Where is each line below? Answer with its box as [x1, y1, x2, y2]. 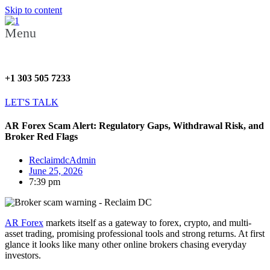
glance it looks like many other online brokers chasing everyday [5, 239, 246, 250]
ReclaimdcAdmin [29, 155, 96, 166]
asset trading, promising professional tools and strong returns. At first [5, 228, 265, 239]
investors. [5, 250, 41, 261]
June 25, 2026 [29, 166, 83, 177]
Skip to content [5, 5, 62, 15]
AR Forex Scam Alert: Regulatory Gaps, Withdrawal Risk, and [5, 120, 264, 131]
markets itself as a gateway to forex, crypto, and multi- [43, 218, 251, 228]
